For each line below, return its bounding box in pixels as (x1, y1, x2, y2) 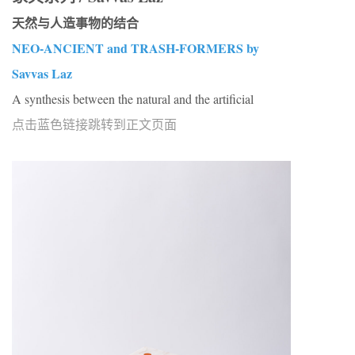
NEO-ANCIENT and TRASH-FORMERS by (12, 39, 259, 58)
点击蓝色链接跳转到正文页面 (12, 116, 177, 133)
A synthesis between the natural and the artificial (12, 90, 254, 108)
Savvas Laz (12, 64, 72, 83)
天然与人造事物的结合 (12, 13, 139, 32)
